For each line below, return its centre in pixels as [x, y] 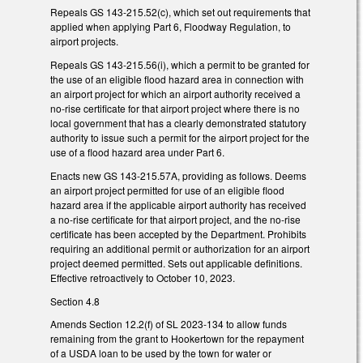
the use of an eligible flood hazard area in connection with [177, 79]
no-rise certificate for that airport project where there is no [175, 109]
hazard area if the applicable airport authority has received [178, 204]
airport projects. [84, 41]
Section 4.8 [75, 301]
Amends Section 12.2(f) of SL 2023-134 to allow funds [169, 324]
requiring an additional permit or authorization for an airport [180, 248]
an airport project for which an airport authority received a [175, 94]
